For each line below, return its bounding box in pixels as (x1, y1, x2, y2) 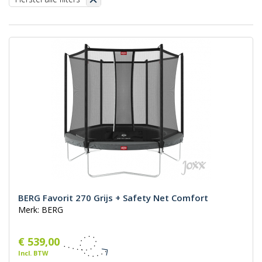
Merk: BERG (18, 204, 63, 216)
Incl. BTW (18, 249, 48, 258)
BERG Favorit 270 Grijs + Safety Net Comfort (18, 192, 208, 204)
